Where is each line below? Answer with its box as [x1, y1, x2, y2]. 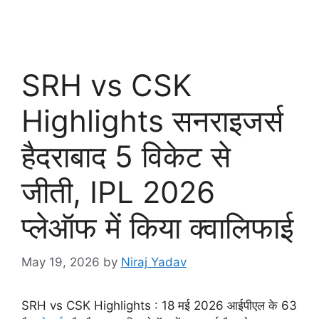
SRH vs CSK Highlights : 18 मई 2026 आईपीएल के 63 [21, 298, 297, 313]
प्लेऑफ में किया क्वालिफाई [21, 209, 293, 246]
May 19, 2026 [21, 255, 100, 270]
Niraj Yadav [121, 255, 187, 270]
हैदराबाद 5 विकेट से [21, 137, 231, 174]
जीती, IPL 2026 [21, 173, 215, 210]
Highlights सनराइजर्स [21, 102, 283, 139]
